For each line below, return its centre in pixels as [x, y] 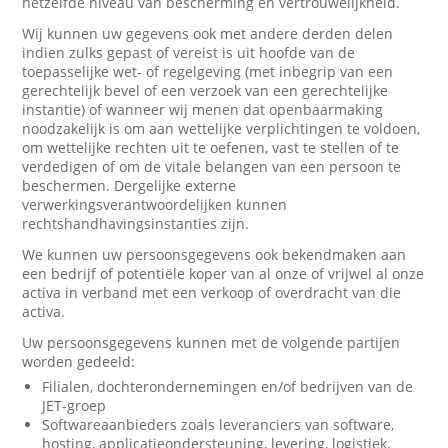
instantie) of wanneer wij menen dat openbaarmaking [203, 109]
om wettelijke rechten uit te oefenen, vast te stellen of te [211, 147]
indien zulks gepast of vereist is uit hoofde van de [189, 52]
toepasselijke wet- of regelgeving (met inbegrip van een [208, 71]
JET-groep [74, 405]
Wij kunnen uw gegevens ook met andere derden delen [208, 33]
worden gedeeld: [79, 361]
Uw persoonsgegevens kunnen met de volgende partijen [211, 342]
